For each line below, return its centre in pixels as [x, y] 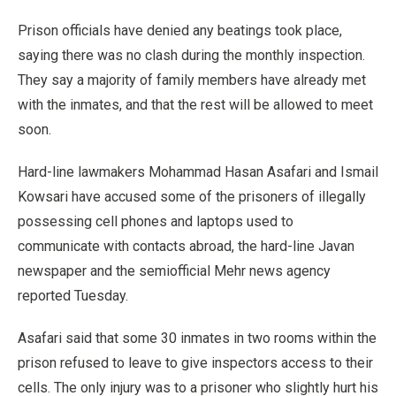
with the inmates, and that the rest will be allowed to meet [195, 105]
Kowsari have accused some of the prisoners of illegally [192, 197]
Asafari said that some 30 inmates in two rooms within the [197, 338]
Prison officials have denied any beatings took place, [180, 30]
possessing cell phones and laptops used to [156, 221]
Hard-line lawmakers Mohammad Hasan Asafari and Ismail [198, 172]
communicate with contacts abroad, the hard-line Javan [186, 246]
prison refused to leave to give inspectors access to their [195, 363]
